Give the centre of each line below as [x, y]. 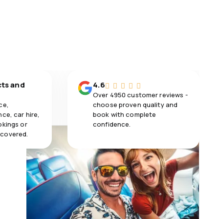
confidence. [112, 124]
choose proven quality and [135, 105]
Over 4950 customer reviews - [140, 95]
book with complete [125, 114]
